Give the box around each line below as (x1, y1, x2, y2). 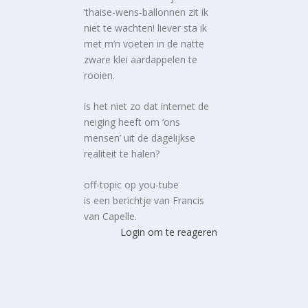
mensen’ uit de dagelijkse (84, 131, 196, 145)
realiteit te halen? (84, 147, 160, 161)
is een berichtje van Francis (84, 194, 205, 208)
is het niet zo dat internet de (84, 100, 210, 113)
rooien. (84, 68, 115, 82)
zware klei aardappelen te (84, 52, 198, 66)
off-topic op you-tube (84, 178, 179, 192)
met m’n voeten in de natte (84, 36, 205, 50)
